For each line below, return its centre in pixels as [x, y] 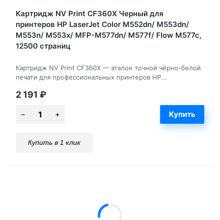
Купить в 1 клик [54, 142]
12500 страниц [43, 46]
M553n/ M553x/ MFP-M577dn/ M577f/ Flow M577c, [109, 35]
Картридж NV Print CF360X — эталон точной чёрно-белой [108, 68]
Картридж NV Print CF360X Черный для [90, 13]
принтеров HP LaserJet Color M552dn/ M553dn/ [102, 24]
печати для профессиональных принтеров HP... [91, 77]
